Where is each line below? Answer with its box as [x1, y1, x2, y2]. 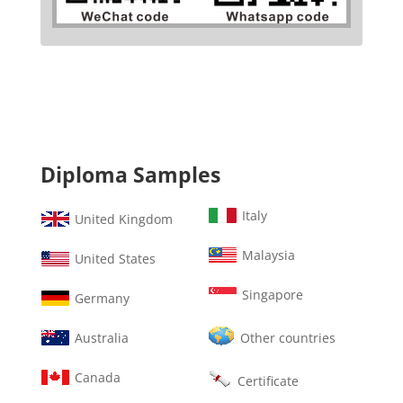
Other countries [239, 329, 336, 347]
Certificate [237, 372, 299, 390]
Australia [74, 329, 129, 347]
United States [74, 250, 156, 268]
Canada [74, 369, 121, 387]
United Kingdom [74, 210, 173, 228]
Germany [74, 290, 130, 308]
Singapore [241, 286, 303, 304]
